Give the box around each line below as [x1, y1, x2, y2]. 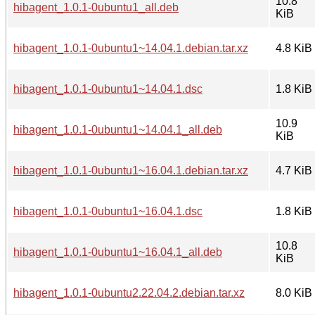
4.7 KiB [276, 164, 312, 176]
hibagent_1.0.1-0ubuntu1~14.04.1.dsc [13, 82, 202, 95]
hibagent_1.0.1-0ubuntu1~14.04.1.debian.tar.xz [13, 41, 248, 54]
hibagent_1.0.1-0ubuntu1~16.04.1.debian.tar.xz [13, 164, 248, 176]
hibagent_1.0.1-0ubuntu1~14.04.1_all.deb [13, 123, 222, 136]
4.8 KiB [276, 41, 312, 54]
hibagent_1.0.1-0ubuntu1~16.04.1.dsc [13, 205, 202, 217]
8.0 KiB [276, 286, 312, 299]
